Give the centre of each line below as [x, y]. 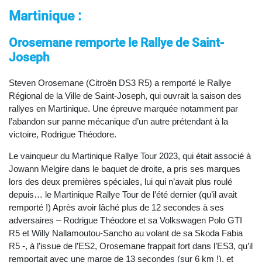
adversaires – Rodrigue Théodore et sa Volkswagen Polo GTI [125, 220]
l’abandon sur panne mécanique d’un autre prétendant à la [118, 122]
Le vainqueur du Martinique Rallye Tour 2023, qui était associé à [130, 156]
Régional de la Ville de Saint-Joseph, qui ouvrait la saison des [125, 96]
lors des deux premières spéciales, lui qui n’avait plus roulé [120, 182]
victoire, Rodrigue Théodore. [63, 135]
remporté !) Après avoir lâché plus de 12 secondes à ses [116, 208]
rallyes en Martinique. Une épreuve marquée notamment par [123, 109]
